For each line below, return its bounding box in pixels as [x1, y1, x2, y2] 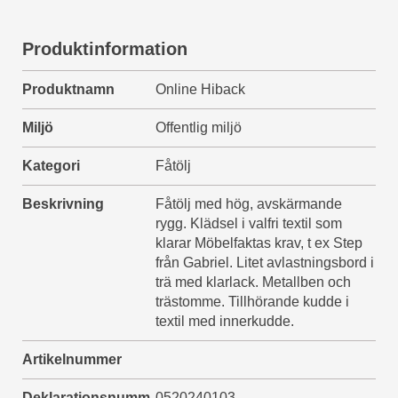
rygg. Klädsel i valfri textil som [155, 216, 342, 231]
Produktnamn [22, 82, 115, 97]
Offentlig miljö [155, 120, 242, 135]
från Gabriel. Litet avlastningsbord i [155, 255, 374, 270]
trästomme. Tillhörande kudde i [155, 294, 349, 309]
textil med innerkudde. [155, 314, 294, 329]
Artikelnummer [22, 352, 122, 367]
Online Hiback [155, 82, 245, 97]
